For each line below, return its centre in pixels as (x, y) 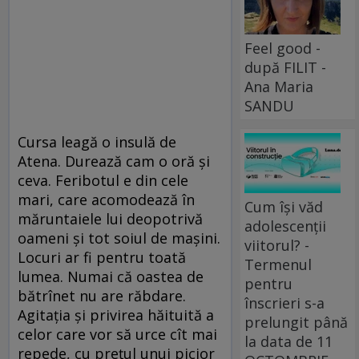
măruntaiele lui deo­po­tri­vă (110, 219)
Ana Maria (279, 86)
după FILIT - (286, 67)
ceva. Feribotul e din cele (103, 181)
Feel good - (283, 48)
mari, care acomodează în (106, 200)
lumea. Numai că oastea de (111, 277)
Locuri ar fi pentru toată (102, 258)
